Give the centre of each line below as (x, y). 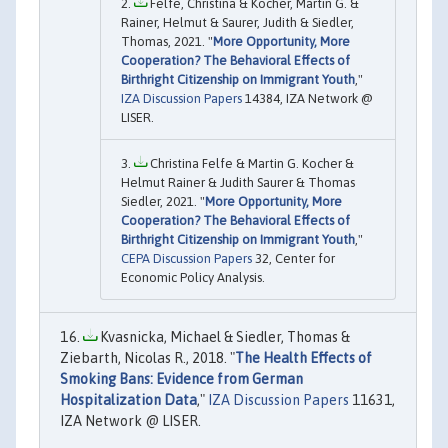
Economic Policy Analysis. (193, 278)
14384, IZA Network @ (307, 99)
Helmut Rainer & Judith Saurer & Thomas (238, 183)
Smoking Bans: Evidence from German (181, 379)
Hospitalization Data (128, 400)
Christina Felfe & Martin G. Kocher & (250, 164)
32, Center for (293, 259)
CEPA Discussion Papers (186, 259)
